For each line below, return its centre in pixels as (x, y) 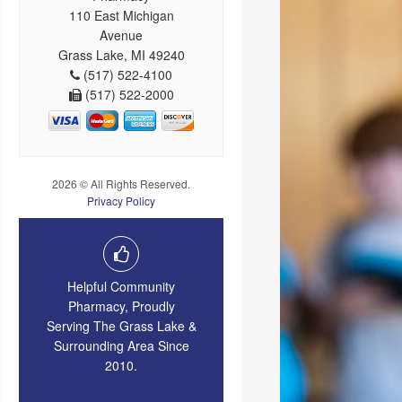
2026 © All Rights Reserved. (121, 183)
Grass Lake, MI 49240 (121, 54)
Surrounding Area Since (121, 345)
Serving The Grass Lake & (121, 325)
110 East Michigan (121, 15)
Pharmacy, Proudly (121, 306)
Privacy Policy (121, 200)
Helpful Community (121, 286)
